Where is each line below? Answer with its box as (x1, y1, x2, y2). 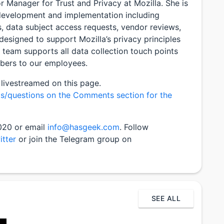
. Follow (119, 122, 148, 132)
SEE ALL (151, 193, 180, 202)
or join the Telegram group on (16, 134, 131, 144)
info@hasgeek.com (47, 122, 119, 132)
